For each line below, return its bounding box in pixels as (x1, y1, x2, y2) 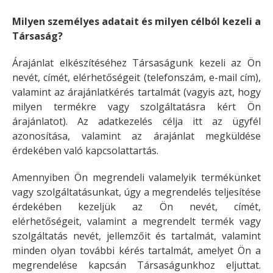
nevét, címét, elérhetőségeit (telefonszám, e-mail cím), (12, 71, 261, 84)
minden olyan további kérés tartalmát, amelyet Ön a (12, 244, 261, 257)
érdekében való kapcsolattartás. (12, 144, 158, 157)
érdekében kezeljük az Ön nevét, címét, (12, 200, 261, 213)
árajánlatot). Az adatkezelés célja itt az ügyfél (12, 115, 261, 128)
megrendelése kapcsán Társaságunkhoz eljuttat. (12, 258, 261, 272)
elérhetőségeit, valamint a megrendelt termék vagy (12, 214, 261, 228)
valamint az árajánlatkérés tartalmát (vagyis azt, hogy (12, 85, 261, 99)
